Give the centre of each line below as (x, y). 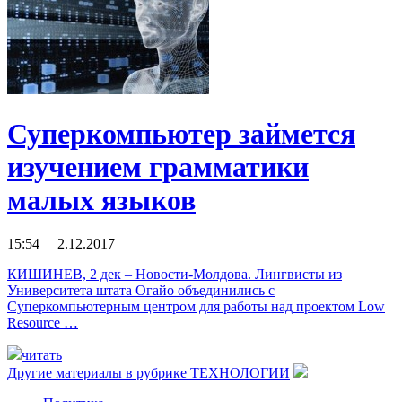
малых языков (101, 200)
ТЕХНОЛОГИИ (240, 372)
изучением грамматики (158, 166)
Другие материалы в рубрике (99, 372)
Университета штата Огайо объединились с (141, 290)
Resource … (43, 322)
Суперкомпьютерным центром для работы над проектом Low (196, 306)
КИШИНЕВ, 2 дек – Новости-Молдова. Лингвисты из (175, 274)
